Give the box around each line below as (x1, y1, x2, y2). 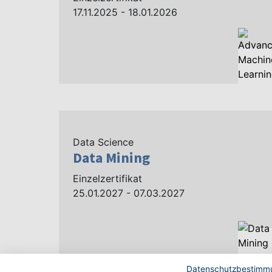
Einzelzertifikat (73, 172, 142, 185)
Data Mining (73, 148, 150, 167)
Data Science (73, 136, 134, 148)
